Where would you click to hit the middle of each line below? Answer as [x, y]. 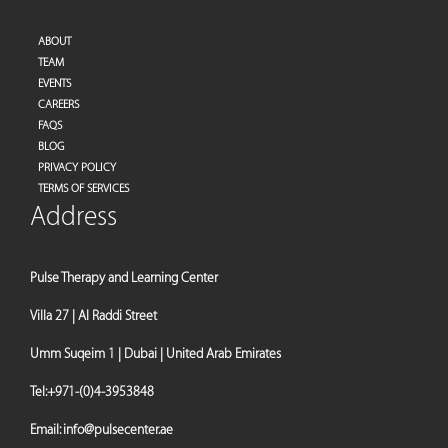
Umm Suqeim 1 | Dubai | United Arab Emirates [155, 353]
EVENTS [54, 83]
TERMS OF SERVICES [83, 188]
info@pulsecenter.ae [118, 429]
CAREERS [58, 104]
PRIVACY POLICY [77, 167]
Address [73, 217]
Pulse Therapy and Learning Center [125, 277]
